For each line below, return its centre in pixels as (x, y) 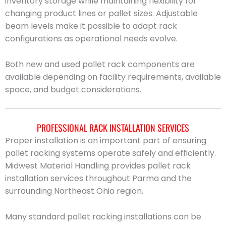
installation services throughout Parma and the (98, 179)
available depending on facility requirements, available (113, 77)
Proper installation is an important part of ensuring (106, 141)
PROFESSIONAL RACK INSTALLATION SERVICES (113, 128)
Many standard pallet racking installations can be (103, 216)
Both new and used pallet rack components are (100, 64)
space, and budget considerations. (73, 89)
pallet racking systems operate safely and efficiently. (110, 153)
